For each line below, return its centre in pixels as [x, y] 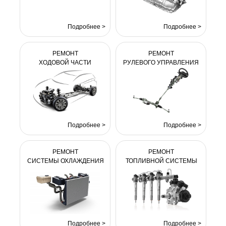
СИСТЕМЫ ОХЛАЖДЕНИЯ [65, 161]
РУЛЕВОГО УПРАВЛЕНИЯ [161, 63]
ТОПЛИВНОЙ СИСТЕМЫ [161, 161]
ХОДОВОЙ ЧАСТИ [65, 63]
